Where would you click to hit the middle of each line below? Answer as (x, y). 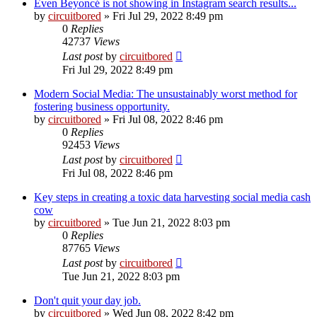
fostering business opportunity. (102, 106)
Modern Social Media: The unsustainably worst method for (166, 93)
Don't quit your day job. (87, 300)
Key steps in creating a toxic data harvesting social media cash (172, 197)
